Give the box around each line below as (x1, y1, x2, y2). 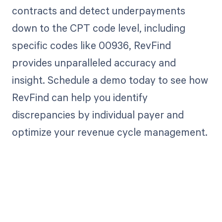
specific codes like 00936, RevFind (11, 38, 171, 52)
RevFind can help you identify (11, 90, 148, 104)
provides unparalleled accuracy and (11, 55, 176, 69)
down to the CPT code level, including (11, 20, 185, 35)
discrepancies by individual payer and (11, 107, 184, 121)
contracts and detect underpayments (11, 3, 185, 17)
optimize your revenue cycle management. (11, 124, 208, 139)
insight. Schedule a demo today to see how (11, 72, 208, 87)
